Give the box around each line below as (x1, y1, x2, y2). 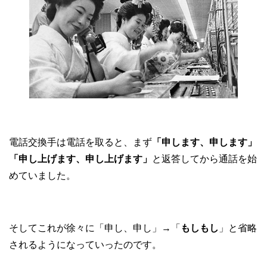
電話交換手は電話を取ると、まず (9, 137, 152, 148)
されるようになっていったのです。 (9, 240, 162, 250)
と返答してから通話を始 (152, 154, 257, 164)
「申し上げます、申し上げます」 (9, 154, 152, 164)
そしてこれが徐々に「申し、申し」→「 (9, 223, 181, 234)
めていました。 (9, 170, 76, 181)
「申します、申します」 (152, 137, 257, 148)
